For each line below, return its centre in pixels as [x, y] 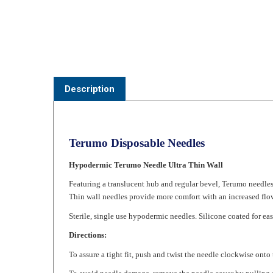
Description [90, 70]
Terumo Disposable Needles [137, 124]
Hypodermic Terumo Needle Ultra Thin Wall [146, 146]
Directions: [88, 216]
